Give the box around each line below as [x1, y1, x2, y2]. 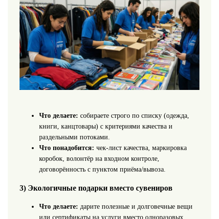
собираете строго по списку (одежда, [78, 111, 189, 119]
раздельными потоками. [39, 133, 110, 141]
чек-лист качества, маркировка [94, 144, 187, 152]
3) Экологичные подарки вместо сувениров [19, 183, 173, 193]
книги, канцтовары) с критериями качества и [39, 122, 173, 130]
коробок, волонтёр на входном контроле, [39, 154, 159, 162]
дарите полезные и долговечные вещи [78, 203, 193, 211]
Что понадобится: [39, 144, 94, 152]
